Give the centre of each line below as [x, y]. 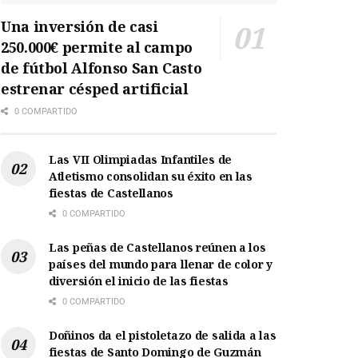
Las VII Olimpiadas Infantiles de [141, 160]
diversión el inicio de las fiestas [139, 281]
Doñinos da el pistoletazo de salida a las [163, 336]
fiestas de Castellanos [111, 193]
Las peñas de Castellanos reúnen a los [157, 248]
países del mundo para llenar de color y [161, 265]
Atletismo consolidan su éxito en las [151, 177]
